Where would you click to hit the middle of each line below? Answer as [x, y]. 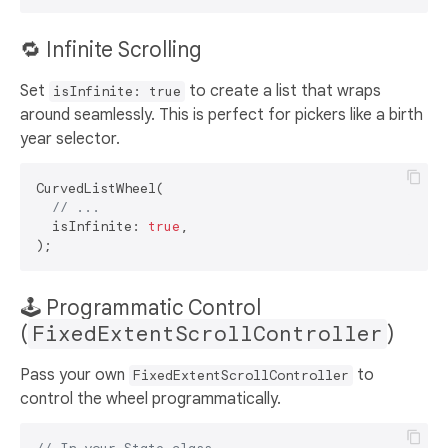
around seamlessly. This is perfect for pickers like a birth [221, 114]
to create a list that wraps [283, 90]
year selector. [70, 138]
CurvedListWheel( [100, 188]
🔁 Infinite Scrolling [113, 49]
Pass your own [74, 374]
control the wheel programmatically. [150, 398]
